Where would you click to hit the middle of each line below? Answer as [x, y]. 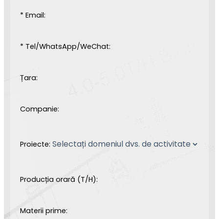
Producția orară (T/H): [59, 179]
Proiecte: [35, 144]
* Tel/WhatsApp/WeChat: [65, 46]
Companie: [39, 109]
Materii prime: [44, 210]
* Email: [33, 15]
